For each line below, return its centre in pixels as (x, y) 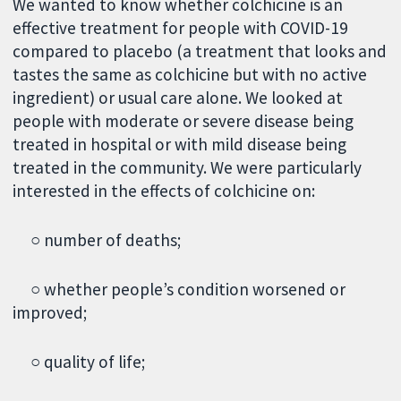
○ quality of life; (81, 361)
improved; (50, 313)
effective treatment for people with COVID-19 (181, 28)
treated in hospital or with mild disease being (180, 145)
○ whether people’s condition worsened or (179, 290)
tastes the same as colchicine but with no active (190, 75)
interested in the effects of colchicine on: (164, 191)
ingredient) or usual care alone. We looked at (178, 98)
